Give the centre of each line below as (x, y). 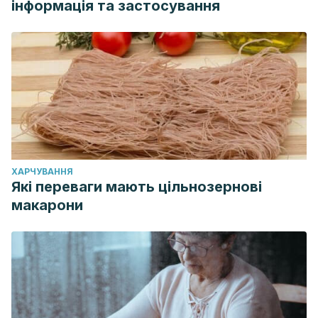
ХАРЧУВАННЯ (42, 171)
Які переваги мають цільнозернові (137, 187)
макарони (47, 205)
